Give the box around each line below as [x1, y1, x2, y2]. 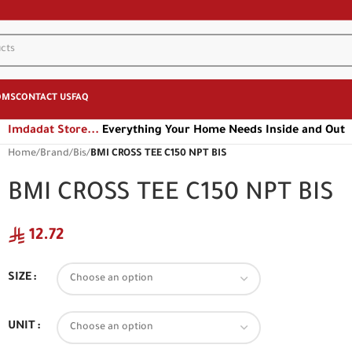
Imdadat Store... [7, 125, 99, 137]
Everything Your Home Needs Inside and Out [98, 125, 345, 137]
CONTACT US [16, 93, 71, 104]
